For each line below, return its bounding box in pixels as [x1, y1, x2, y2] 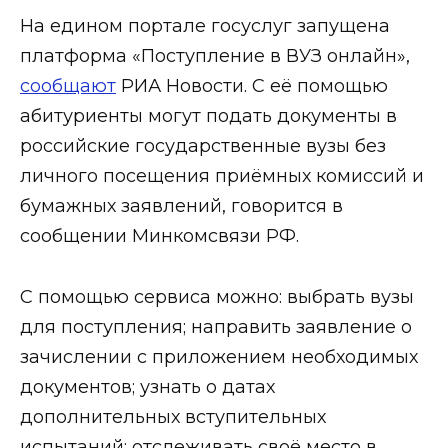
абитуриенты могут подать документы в [20, 105, 397, 128]
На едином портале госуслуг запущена [20, 15, 390, 38]
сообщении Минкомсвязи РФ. [20, 225, 299, 248]
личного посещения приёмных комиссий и [20, 165, 424, 188]
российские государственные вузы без [20, 135, 386, 158]
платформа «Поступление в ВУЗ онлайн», [20, 45, 410, 68]
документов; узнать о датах [20, 375, 275, 398]
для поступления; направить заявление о [20, 315, 412, 338]
